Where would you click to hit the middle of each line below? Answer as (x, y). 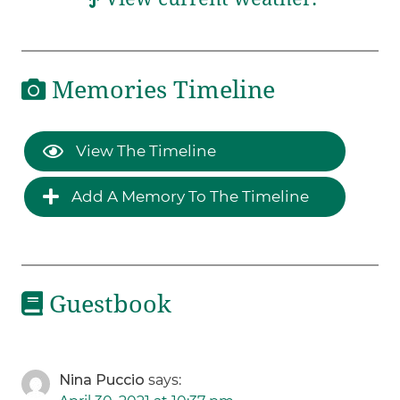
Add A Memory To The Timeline (189, 197)
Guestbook (108, 305)
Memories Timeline (161, 90)
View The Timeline (145, 151)
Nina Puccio (102, 380)
